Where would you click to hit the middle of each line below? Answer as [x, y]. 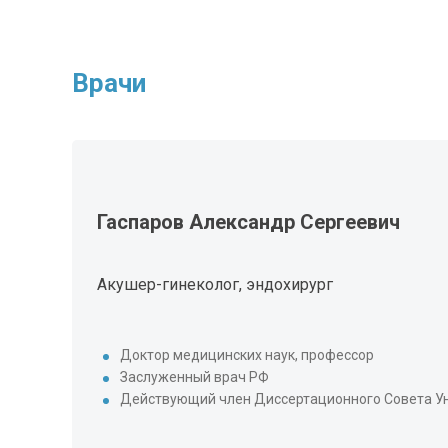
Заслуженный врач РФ [194, 377]
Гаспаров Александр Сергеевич [248, 222]
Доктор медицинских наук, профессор [247, 355]
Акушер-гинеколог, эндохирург [215, 284]
